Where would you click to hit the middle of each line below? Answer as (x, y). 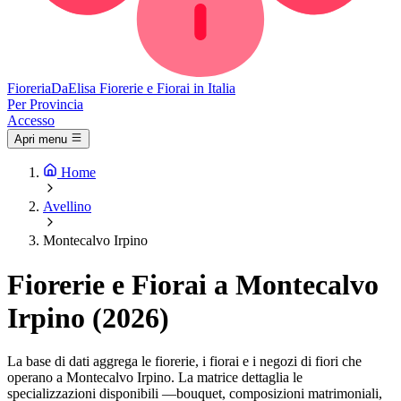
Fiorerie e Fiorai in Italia (167, 88)
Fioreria (29, 88)
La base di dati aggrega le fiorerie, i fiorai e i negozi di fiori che (184, 362)
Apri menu (41, 140)
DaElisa (73, 88)
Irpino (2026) (88, 317)
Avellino (67, 207)
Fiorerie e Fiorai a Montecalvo (193, 284)
